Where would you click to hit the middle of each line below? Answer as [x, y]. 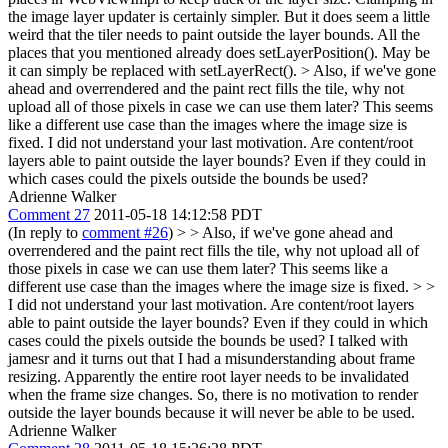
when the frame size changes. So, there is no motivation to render [213, 394]
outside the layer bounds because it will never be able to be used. [211, 412]
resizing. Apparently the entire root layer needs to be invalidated [208, 376]
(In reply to [45, 232]
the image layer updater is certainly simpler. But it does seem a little [219, 16]
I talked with [366, 340]
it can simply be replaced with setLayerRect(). [154, 70]
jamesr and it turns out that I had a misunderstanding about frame [211, 358]
